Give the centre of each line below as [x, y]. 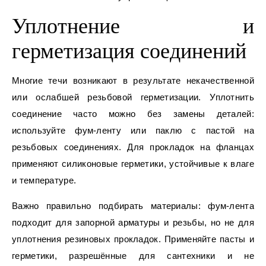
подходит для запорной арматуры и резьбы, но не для [133, 223]
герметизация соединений [129, 51]
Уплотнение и [133, 26]
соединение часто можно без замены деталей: [133, 114]
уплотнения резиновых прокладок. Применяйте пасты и [133, 239]
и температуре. [44, 180]
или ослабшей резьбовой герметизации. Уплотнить [133, 97]
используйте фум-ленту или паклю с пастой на [133, 131]
